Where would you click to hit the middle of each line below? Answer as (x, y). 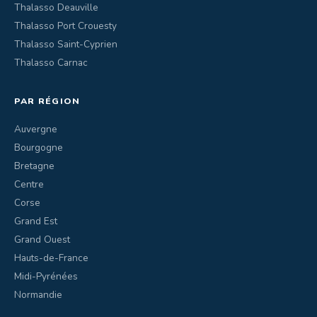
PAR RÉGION (47, 101)
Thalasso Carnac (51, 63)
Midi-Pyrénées (46, 276)
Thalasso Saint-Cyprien (66, 44)
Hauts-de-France (51, 258)
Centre (29, 184)
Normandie (38, 295)
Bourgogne (39, 148)
